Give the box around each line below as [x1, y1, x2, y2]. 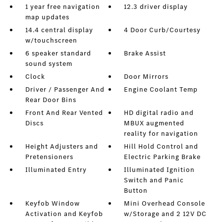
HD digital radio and [124, 108, 194, 117]
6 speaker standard [25, 49, 91, 58]
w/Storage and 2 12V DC [124, 209, 207, 219]
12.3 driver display [124, 2, 188, 11]
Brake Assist [124, 49, 166, 58]
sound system [25, 59, 72, 68]
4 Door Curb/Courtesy [124, 25, 201, 35]
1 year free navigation [25, 2, 100, 11]
